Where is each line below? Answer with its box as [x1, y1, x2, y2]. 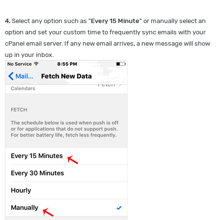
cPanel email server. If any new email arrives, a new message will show [5, 40, 210, 47]
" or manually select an [139, 17, 206, 25]
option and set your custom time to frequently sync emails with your [5, 28, 206, 36]
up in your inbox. [5, 51, 54, 58]
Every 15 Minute [91, 17, 139, 25]
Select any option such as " [10, 17, 91, 25]
